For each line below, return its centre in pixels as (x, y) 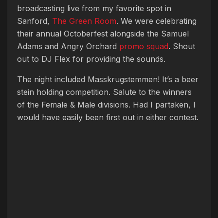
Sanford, (35, 21)
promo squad (144, 46)
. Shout (182, 46)
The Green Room (84, 21)
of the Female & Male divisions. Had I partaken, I (106, 105)
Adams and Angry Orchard (68, 46)
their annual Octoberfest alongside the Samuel (103, 34)
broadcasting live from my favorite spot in (94, 8)
